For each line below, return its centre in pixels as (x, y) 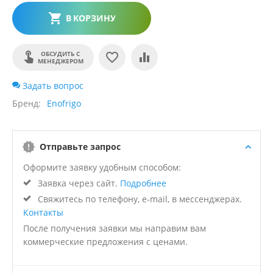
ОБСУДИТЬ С (60, 54)
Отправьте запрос (80, 147)
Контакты (43, 213)
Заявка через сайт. (78, 183)
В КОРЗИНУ (90, 18)
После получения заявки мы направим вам (115, 229)
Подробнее (143, 183)
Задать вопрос (52, 86)
